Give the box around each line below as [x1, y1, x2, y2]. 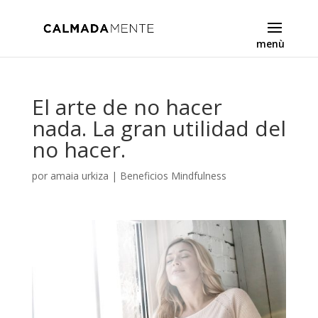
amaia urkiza [50, 169, 109, 182]
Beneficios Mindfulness [119, 169, 226, 182]
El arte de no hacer [31, 92, 222, 121]
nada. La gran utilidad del [31, 114, 286, 143]
